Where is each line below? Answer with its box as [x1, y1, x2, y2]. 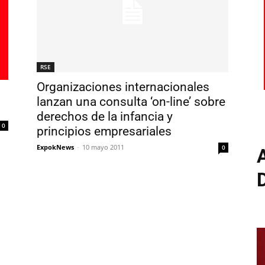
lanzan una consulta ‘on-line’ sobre [37, 95, 225, 109]
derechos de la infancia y [37, 109, 173, 124]
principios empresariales [37, 124, 172, 138]
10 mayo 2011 [82, 143, 124, 151]
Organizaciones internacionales [37, 80, 209, 94]
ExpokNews [37, 143, 74, 151]
